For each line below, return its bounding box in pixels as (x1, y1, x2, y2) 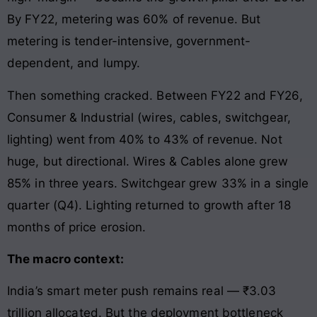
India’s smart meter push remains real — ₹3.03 (7, 284, 277, 299)
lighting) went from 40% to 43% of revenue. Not (7, 132, 282, 146)
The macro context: (7, 252, 124, 266)
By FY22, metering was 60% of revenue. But (7, 12, 261, 27)
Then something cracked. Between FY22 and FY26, (7, 88, 303, 103)
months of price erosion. (7, 219, 146, 234)
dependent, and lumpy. (7, 56, 141, 71)
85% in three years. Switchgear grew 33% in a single (7, 175, 309, 190)
